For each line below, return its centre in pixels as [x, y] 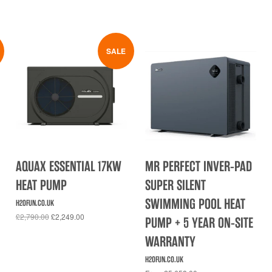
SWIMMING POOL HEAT [195, 204]
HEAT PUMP [41, 185]
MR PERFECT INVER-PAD [198, 166]
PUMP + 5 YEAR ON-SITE [199, 223]
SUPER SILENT [175, 185]
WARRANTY [170, 241]
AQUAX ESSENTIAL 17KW [68, 166]
